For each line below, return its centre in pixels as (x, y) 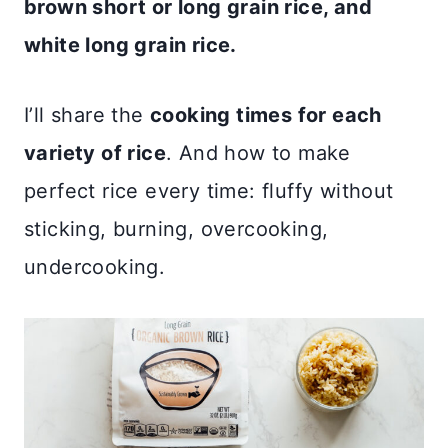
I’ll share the (87, 114)
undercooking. (95, 266)
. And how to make (258, 152)
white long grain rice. (130, 44)
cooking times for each (266, 114)
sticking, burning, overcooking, (176, 228)
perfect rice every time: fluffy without (209, 190)
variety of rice (95, 152)
